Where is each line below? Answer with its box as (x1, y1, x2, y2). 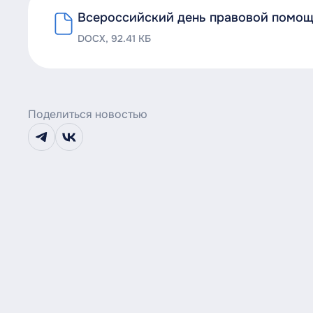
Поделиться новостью (27, 108, 147, 122)
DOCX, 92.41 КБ (77, 33, 151, 45)
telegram (40, 136, 87, 151)
